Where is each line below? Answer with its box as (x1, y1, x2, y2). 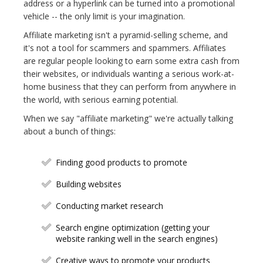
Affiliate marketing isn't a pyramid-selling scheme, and (23, 29, 228, 41)
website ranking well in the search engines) (56, 233, 218, 245)
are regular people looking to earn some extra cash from (23, 55, 240, 67)
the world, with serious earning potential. (23, 94, 178, 106)
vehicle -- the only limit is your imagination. (23, 11, 185, 22)
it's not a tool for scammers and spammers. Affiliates (23, 42, 226, 54)
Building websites (56, 178, 122, 190)
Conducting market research (56, 200, 163, 212)
